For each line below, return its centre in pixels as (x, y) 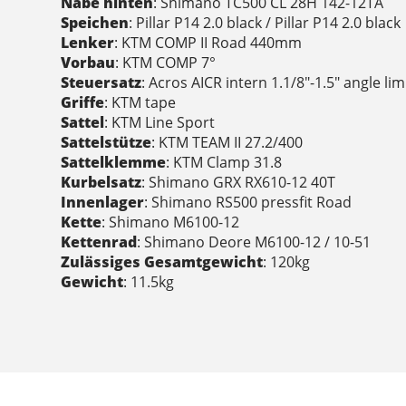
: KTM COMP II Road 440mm (208, 43)
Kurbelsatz (101, 183)
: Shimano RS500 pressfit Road (248, 203)
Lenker (88, 43)
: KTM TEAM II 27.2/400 (227, 143)
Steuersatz (101, 83)
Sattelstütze (106, 143)
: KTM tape (140, 103)
